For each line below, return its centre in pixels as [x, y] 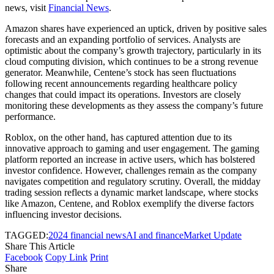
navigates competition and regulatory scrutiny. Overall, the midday [133, 182]
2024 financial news [87, 235]
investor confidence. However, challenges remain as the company [131, 171]
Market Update [213, 235]
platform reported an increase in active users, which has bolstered [130, 160]
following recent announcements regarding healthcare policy [121, 84]
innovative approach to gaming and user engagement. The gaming [132, 149]
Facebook [24, 257]
